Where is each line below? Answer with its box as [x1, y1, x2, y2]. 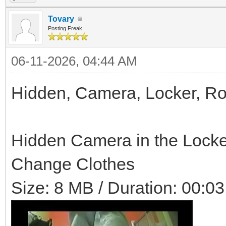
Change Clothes [11, 154, 135, 174]
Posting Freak [48, 25, 82, 31]
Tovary [48, 15, 74, 23]
